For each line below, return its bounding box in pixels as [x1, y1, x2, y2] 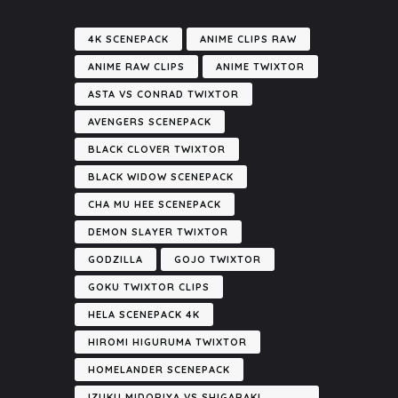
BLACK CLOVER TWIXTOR [88, 143, 226, 156]
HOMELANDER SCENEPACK [88, 363, 230, 377]
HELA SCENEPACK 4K [88, 308, 200, 322]
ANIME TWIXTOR [216, 60, 305, 74]
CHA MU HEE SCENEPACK [88, 198, 221, 211]
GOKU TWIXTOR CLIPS [88, 281, 210, 294]
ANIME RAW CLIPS [88, 60, 185, 74]
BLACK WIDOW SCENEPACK [88, 171, 234, 184]
